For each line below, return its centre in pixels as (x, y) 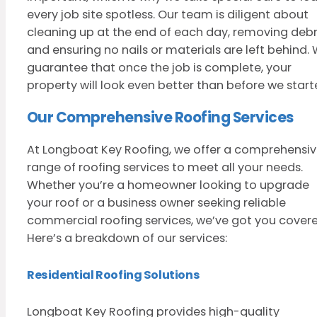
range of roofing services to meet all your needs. (165, 168)
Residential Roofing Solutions (114, 275)
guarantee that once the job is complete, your (159, 67)
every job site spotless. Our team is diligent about (168, 14)
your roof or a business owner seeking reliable (156, 203)
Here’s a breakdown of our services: (127, 238)
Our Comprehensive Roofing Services (160, 117)
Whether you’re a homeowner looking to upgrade (168, 185)
